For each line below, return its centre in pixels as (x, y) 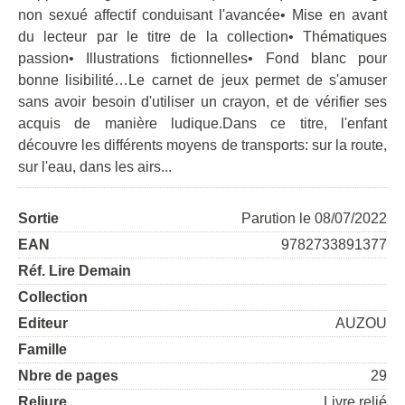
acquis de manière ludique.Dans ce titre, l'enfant (202, 123)
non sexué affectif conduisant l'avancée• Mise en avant (202, 15)
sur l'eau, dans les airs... (95, 167)
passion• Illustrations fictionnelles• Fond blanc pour (202, 58)
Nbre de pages (68, 376)
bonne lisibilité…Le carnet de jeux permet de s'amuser (202, 80)
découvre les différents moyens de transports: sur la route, (202, 145)
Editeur (43, 323)
